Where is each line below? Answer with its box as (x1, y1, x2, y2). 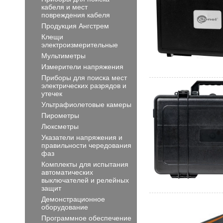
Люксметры (41, 122, 79, 130)
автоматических (41, 168, 93, 176)
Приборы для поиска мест (41, 74, 127, 82)
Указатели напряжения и (41, 133, 122, 141)
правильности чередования (41, 141, 131, 149)
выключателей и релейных (41, 176, 129, 184)
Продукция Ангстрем (41, 22, 109, 30)
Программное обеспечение (41, 214, 131, 222)
